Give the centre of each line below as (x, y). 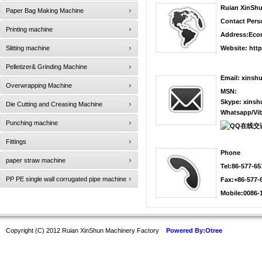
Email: (231, 78)
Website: (235, 48)
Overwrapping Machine (39, 85)
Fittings (16, 142)
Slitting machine (28, 48)
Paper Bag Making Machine (45, 11)
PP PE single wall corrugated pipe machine (66, 179)
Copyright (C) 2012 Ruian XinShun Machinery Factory (86, 230)
